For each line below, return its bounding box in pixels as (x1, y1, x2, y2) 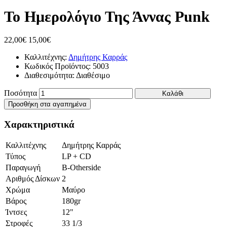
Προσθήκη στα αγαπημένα (8, 100, 87, 108)
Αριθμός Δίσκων (6, 174, 60, 183)
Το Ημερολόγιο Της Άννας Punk (4, 8, 210, 25)
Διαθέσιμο (76, 70, 110, 80)
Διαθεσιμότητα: (24, 70, 76, 80)
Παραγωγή (6, 163, 41, 172)
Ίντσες (6, 208, 27, 217)
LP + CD (62, 152, 91, 161)
